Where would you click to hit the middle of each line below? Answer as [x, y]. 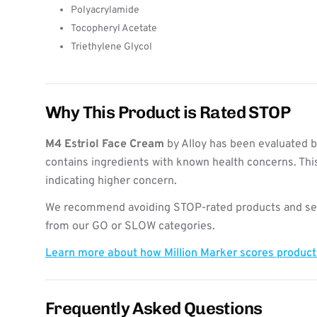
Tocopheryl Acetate [114, 29]
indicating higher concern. [111, 181]
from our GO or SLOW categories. [130, 226]
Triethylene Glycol [111, 47]
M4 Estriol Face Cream [105, 144]
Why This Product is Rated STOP [168, 112]
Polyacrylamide [105, 10]
